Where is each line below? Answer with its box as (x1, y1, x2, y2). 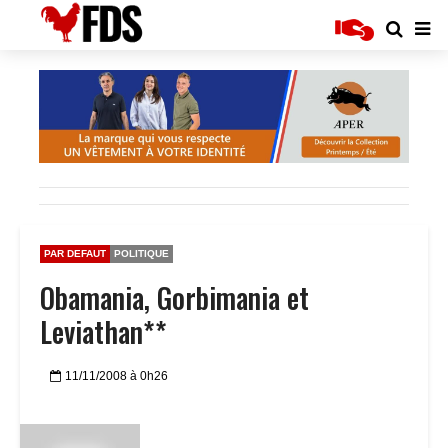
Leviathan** (40, 310, 167, 352)
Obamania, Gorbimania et (40, 276, 309, 318)
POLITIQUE (114, 247, 169, 259)
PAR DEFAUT (44, 247, 106, 259)
